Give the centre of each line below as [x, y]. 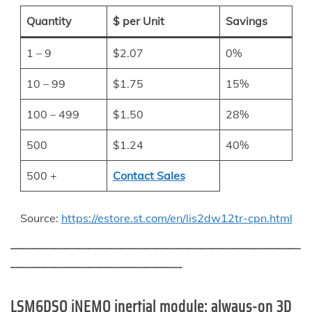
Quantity [49, 21]
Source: [40, 218]
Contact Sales [149, 175]
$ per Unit [138, 21]
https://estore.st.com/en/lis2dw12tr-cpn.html [177, 218]
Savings [246, 21]
